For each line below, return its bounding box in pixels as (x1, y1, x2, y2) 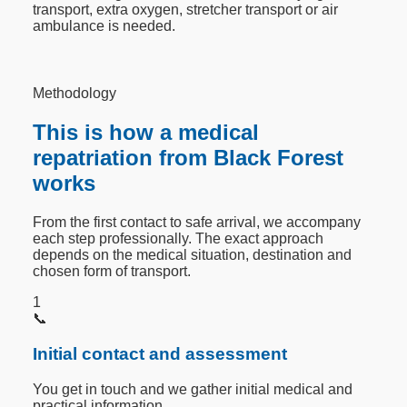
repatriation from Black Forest (33, 145, 344, 171)
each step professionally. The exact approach (33, 231, 324, 247)
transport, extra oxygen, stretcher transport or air (33, 2, 339, 18)
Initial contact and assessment (33, 343, 288, 363)
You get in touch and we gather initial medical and (33, 381, 353, 397)
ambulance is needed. (33, 18, 176, 35)
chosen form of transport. (33, 263, 192, 280)
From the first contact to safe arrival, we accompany (33, 214, 362, 231)
